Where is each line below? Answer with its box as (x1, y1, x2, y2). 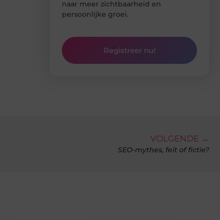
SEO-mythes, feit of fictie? (118, 145, 209, 155)
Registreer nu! (103, 46, 156, 55)
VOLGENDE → (150, 134, 209, 144)
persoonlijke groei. (62, 9, 128, 19)
